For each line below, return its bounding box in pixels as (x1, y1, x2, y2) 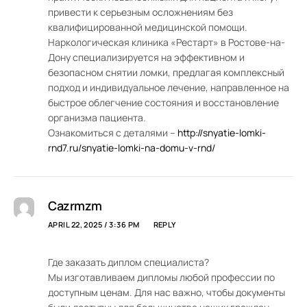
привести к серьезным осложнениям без (48, 5, 233, 19)
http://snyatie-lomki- (177, 126, 266, 140)
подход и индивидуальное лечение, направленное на (48, 81, 289, 95)
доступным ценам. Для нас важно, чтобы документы (48, 286, 285, 299)
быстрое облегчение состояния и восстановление (48, 96, 279, 110)
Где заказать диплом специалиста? (48, 256, 209, 269)
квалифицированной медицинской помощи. (48, 21, 247, 34)
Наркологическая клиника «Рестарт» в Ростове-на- (48, 36, 285, 49)
